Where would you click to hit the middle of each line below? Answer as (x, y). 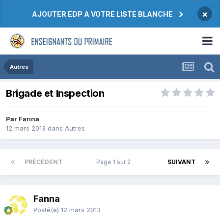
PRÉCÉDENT (43, 162)
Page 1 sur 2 (115, 162)
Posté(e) (47, 210)
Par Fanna (23, 119)
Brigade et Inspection (55, 94)
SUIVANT (181, 162)
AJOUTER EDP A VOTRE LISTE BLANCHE (102, 14)
